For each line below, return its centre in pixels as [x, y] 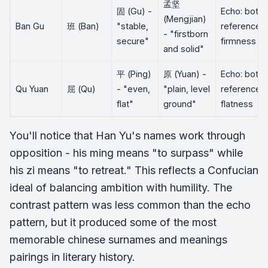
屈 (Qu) [81, 89]
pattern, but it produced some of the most [113, 222]
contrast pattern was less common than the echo [130, 205]
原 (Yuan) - [185, 74]
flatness [237, 104]
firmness [238, 41]
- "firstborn [186, 34]
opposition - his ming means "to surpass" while [126, 153]
